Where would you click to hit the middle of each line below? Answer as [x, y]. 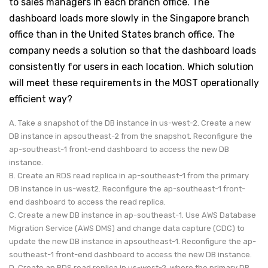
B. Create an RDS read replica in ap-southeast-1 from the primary [129, 175]
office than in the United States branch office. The [122, 34]
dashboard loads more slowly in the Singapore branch [129, 18]
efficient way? [41, 99]
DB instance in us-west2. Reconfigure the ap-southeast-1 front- [127, 188]
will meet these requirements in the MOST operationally [134, 83]
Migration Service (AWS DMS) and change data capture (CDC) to [127, 228]
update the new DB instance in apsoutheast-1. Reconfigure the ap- [133, 241]
